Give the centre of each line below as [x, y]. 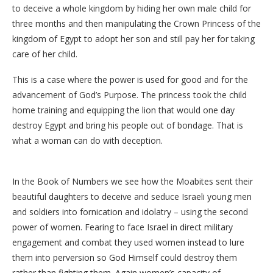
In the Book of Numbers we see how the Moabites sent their [133, 181]
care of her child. [45, 54]
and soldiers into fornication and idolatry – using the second [130, 211]
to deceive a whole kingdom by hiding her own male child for [132, 8]
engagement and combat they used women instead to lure [128, 242]
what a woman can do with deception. [87, 140]
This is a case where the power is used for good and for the [130, 79]
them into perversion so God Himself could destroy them [125, 257]
